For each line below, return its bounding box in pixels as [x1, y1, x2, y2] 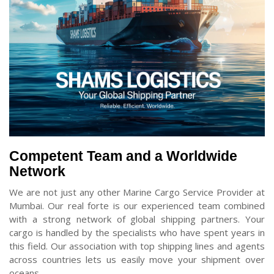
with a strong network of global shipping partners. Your [9, 212, 265, 225]
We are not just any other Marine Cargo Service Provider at [9, 185, 265, 198]
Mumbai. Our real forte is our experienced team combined [9, 199, 265, 212]
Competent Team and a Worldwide [9, 147, 237, 164]
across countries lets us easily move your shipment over [9, 253, 265, 265]
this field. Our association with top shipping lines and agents [9, 239, 265, 252]
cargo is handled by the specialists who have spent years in [9, 226, 265, 239]
